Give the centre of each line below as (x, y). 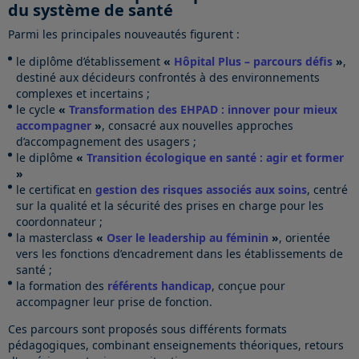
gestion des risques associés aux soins (201, 190)
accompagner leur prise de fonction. (114, 302)
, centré (327, 190)
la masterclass (56, 238)
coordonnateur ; (59, 222)
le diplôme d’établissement (90, 62)
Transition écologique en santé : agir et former (215, 158)
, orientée (305, 238)
